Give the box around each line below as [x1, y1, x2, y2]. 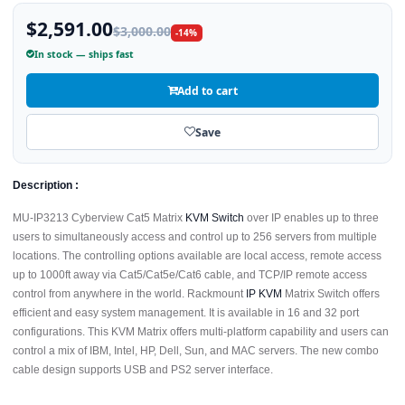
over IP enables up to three [244, 212, 379, 224]
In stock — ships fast [34, 48, 134, 61]
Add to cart [177, 82, 238, 99]
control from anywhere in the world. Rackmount [13, 287, 246, 300]
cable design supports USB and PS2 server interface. [13, 363, 273, 376]
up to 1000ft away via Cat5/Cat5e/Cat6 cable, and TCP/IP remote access [13, 268, 367, 281]
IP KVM [246, 287, 282, 300]
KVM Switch [185, 212, 244, 224]
